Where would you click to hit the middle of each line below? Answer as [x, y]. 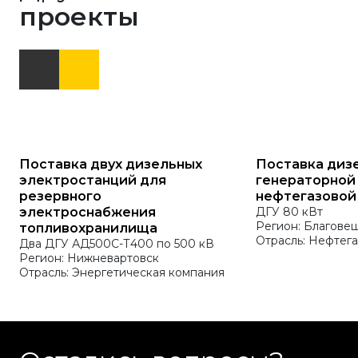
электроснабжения [88, 212]
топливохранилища [88, 228]
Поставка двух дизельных [111, 164]
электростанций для [93, 180]
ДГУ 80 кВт [289, 212]
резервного [60, 196]
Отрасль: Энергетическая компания [122, 272]
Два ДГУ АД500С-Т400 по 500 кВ [117, 244]
